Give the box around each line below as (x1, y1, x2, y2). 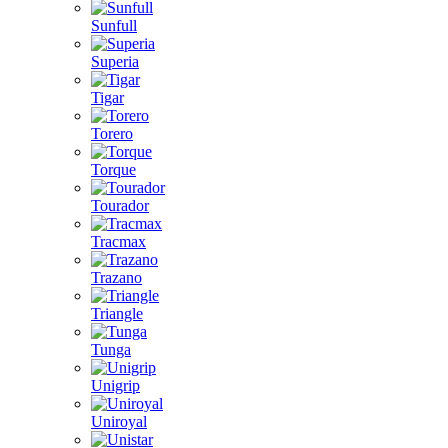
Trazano (91, 269, 142, 286)
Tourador (91, 197, 149, 214)
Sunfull (91, 17, 137, 34)
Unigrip (91, 377, 140, 394)
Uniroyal (91, 413, 147, 430)
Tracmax (91, 233, 146, 250)
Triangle (91, 305, 143, 322)
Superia (91, 53, 139, 70)
